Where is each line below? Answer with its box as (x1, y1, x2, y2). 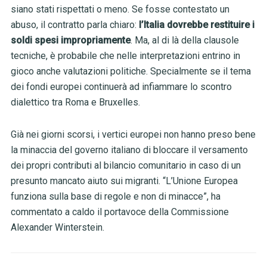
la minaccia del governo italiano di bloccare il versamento (10, 144, 248, 156)
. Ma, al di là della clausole (130, 35, 239, 46)
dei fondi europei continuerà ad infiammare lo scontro (10, 81, 232, 93)
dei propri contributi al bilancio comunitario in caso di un (10, 160, 241, 172)
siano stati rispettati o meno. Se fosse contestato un (10, 4, 229, 15)
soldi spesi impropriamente (10, 35, 131, 46)
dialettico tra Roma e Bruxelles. (10, 97, 140, 108)
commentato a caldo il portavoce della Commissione (10, 206, 229, 218)
